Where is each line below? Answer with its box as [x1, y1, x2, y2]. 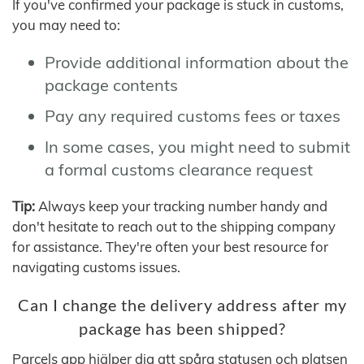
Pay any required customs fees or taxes [45, 105, 340, 126]
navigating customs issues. [12, 258, 180, 275]
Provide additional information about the [45, 51, 349, 72]
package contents [45, 74, 178, 95]
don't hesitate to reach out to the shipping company [12, 218, 336, 235]
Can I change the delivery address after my [17, 296, 347, 314]
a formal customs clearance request [45, 158, 313, 180]
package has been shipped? [78, 319, 286, 338]
